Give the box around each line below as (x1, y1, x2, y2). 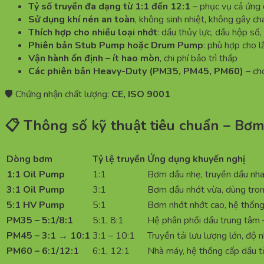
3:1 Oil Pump (6, 183, 65, 197)
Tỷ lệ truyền (93, 153, 145, 166)
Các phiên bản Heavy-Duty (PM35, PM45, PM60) (28, 65, 243, 78)
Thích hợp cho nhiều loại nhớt (28, 26, 157, 39)
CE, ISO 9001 (111, 88, 170, 101)
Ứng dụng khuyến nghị (147, 153, 245, 166)
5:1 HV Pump (6, 199, 65, 212)
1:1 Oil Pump (6, 168, 65, 181)
